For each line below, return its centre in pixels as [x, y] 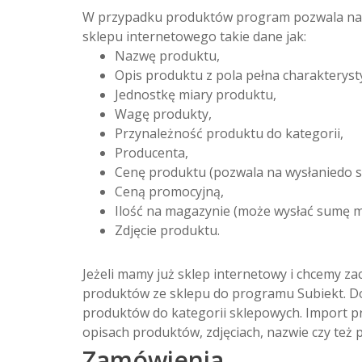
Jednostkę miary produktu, [196, 95]
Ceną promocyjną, [169, 192]
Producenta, [152, 153]
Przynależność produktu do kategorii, [229, 134]
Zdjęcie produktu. [167, 231]
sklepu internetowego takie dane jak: [194, 37]
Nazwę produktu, [167, 56]
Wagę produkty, [163, 114]
